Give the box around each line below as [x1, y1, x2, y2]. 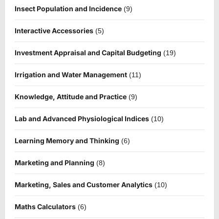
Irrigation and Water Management [15, 70, 127, 79]
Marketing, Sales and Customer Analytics [15, 180, 153, 189]
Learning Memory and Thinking [15, 136, 119, 145]
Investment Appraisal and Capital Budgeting [15, 48, 161, 57]
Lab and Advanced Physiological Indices [15, 114, 149, 123]
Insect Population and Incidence [15, 4, 122, 13]
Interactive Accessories [15, 26, 93, 35]
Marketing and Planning [15, 158, 94, 167]
